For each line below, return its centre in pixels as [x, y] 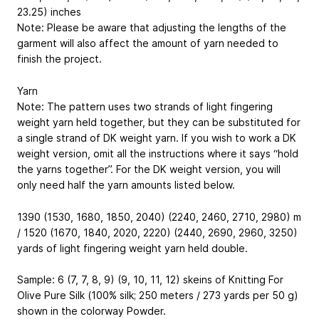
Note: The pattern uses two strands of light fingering [145, 106]
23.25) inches [49, 12]
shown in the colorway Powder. [91, 311]
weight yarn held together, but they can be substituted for [159, 122]
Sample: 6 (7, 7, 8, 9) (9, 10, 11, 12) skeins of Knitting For [150, 280]
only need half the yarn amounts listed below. [126, 184]
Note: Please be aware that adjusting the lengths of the [152, 27]
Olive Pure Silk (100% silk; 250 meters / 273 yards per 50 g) [158, 296]
